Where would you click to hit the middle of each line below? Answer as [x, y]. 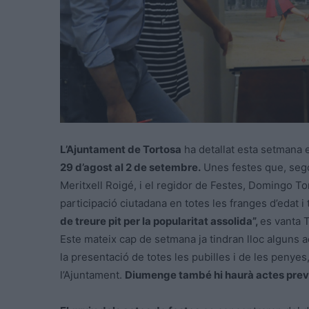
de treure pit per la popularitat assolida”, [160, 221]
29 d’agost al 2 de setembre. [130, 168]
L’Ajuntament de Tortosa [121, 150]
